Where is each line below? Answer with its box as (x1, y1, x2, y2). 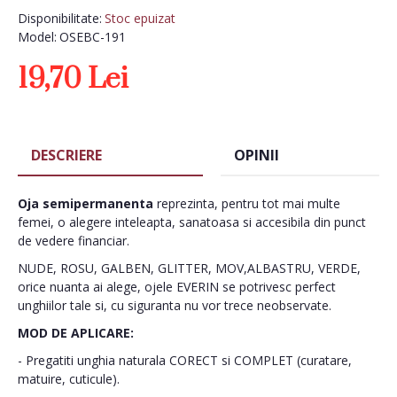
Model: (18, 28, 57, 45)
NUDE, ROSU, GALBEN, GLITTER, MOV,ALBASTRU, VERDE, (18, 260, 364, 276)
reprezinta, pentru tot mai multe (153, 195, 340, 212)
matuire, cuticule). (18, 370, 120, 387)
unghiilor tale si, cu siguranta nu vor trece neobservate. (18, 297, 331, 314)
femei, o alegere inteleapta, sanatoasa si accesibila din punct (18, 214, 366, 230)
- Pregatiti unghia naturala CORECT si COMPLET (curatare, (18, 352, 352, 369)
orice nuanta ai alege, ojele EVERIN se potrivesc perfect (18, 278, 336, 295)
